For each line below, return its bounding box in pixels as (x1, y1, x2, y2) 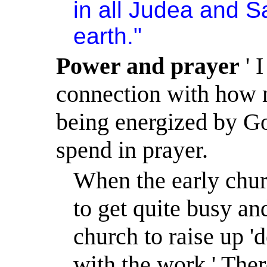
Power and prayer (56, 52, 240, 79)
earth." (73, 23, 142, 49)
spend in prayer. (56, 136, 209, 163)
